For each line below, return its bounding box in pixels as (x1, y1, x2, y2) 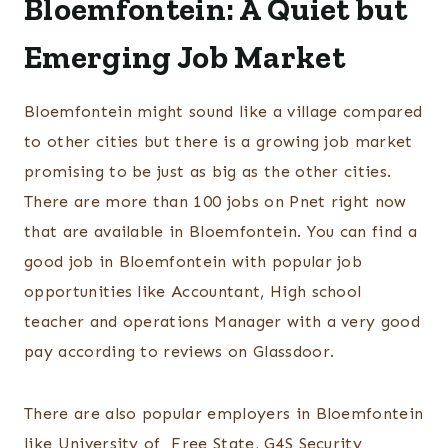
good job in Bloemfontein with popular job (24, 252, 363, 272)
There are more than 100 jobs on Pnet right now (24, 192, 407, 212)
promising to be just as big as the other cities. (24, 162, 392, 182)
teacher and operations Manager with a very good (24, 312, 421, 332)
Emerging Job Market (24, 38, 346, 77)
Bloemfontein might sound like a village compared (24, 102, 423, 122)
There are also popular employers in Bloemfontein (24, 404, 424, 424)
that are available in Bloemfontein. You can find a (24, 222, 418, 242)
